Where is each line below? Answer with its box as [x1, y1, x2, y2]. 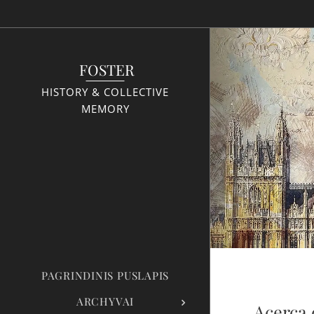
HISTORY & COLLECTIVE [41, 85, 169, 100]
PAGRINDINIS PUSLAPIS [41, 268, 170, 282]
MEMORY [81, 102, 130, 116]
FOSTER [76, 60, 135, 80]
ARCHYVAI [76, 294, 135, 308]
